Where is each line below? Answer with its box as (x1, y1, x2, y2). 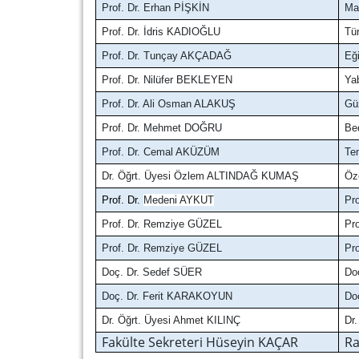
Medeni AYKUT (143, 194, 215, 207)
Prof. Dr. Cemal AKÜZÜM (102, 146, 220, 159)
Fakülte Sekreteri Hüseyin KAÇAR (102, 333, 302, 352)
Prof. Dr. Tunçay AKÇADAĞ (102, 50, 232, 63)
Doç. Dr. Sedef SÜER (102, 266, 203, 279)
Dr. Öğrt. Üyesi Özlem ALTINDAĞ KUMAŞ (102, 170, 300, 183)
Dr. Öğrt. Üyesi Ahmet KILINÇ (102, 314, 241, 327)
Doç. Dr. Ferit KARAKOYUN (102, 290, 233, 303)
